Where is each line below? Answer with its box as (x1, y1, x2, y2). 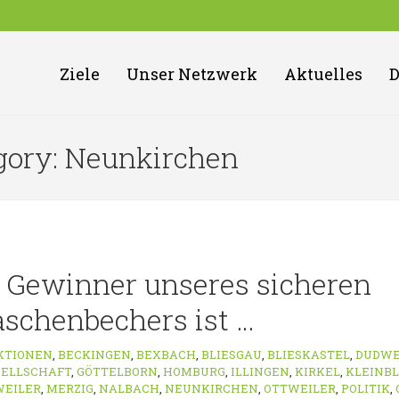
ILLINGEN (231, 363, 289, 379)
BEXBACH (136, 346, 196, 362)
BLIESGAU (201, 346, 262, 362)
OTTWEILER (264, 380, 336, 396)
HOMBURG (163, 363, 225, 379)
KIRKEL (295, 363, 340, 379)
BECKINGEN (58, 346, 131, 362)
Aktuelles (284, 62, 362, 85)
